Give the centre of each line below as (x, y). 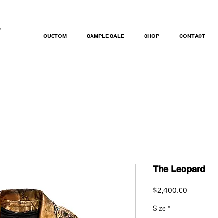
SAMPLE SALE (105, 36)
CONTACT (192, 36)
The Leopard (179, 169)
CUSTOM (55, 36)
